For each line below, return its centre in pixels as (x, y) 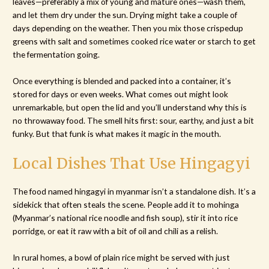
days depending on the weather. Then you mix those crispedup (128, 28)
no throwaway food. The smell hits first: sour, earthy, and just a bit (134, 121)
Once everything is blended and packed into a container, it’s (122, 81)
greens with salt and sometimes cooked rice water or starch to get (134, 41)
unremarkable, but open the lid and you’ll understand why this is (130, 107)
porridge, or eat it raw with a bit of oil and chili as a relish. (116, 231)
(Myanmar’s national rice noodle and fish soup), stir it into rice (125, 218)
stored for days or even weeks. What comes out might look (121, 94)
